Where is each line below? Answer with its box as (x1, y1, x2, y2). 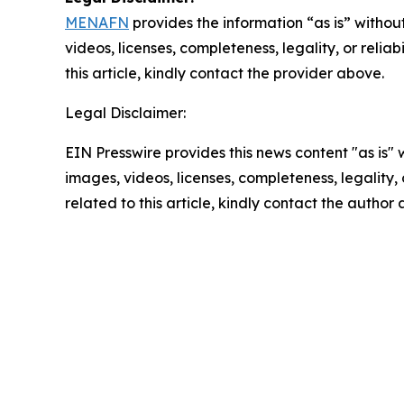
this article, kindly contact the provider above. (65, 64, 384, 83)
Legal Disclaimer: (65, 104, 186, 123)
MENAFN (65, 14, 129, 32)
